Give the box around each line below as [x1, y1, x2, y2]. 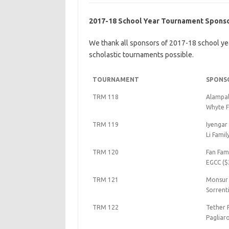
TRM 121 [92, 176, 119, 183]
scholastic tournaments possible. [88, 51, 194, 59]
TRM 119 [92, 121, 119, 128]
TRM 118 [92, 94, 119, 100]
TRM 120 [92, 149, 119, 155]
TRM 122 [92, 204, 119, 211]
